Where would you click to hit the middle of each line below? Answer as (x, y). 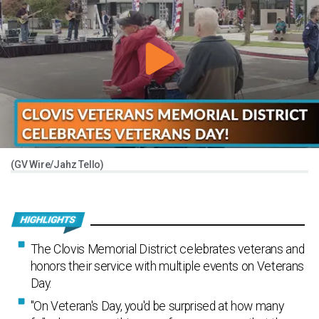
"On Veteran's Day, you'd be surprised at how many (157, 306)
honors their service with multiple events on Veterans (167, 266)
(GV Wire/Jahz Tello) (57, 164)
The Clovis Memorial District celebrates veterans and (167, 249)
